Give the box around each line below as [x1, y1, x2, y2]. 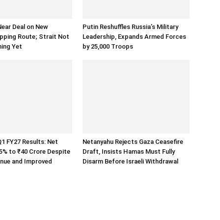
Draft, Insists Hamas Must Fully [82, 148, 175, 155]
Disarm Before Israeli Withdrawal [82, 158, 178, 165]
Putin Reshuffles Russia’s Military [82, 23, 178, 30]
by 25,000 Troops [82, 43, 133, 50]
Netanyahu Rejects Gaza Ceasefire [82, 138, 183, 145]
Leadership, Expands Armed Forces [82, 33, 186, 40]
